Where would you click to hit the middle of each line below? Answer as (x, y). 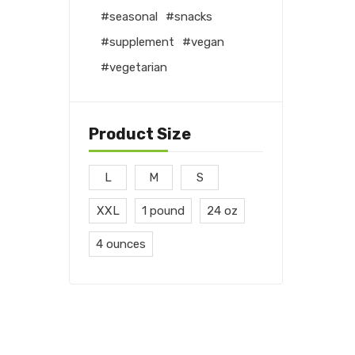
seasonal (134, 16)
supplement (142, 42)
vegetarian (138, 67)
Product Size (140, 134)
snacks (193, 16)
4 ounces (121, 244)
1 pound (163, 210)
